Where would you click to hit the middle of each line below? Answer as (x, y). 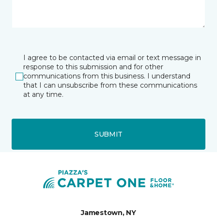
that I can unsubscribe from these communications (110, 85)
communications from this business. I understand (107, 76)
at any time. (43, 94)
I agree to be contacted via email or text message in (112, 58)
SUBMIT (108, 134)
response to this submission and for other (93, 67)
